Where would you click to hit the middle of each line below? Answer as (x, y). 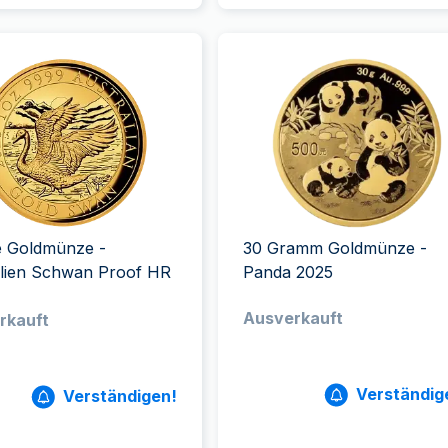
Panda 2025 (287, 272)
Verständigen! (119, 396)
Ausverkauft (292, 318)
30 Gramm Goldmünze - (334, 248)
